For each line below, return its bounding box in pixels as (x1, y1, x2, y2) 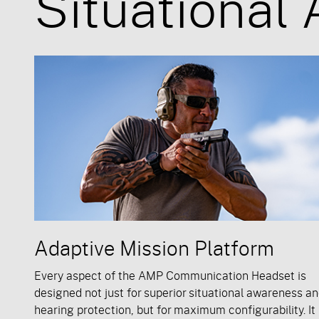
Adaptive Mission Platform (34, 233, 274, 262)
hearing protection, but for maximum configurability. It (34, 300, 315, 318)
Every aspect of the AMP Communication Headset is (34, 266, 306, 283)
